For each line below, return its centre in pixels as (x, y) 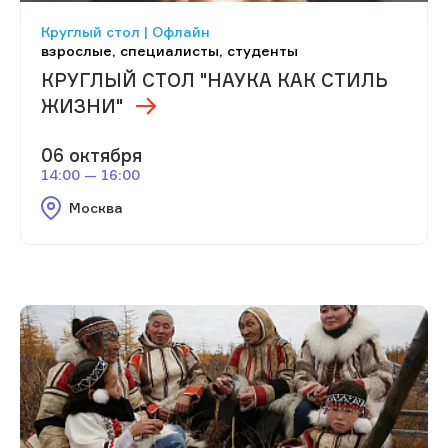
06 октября (91, 154)
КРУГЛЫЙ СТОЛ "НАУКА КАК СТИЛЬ (214, 79)
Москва (95, 207)
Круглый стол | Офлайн (125, 31)
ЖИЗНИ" (82, 105)
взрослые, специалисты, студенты (169, 50)
